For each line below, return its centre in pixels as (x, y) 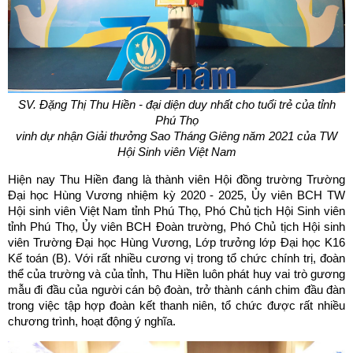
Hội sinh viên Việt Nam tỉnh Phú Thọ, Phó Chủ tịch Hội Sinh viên (176, 211)
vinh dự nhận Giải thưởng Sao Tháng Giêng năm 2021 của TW (176, 136)
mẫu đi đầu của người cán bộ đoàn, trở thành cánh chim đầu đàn (176, 290)
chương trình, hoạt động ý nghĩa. (92, 321)
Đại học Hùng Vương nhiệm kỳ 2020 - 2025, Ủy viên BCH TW (176, 195)
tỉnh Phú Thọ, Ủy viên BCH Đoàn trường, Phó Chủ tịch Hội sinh (176, 227)
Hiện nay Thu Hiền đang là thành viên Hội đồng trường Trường (176, 179)
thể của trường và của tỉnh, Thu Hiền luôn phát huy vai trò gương (176, 274)
